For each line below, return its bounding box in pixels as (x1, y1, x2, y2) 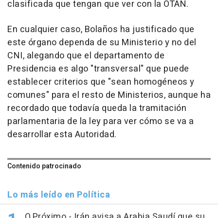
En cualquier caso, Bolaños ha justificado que (7, 22, 195, 36)
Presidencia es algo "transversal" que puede (7, 62, 189, 75)
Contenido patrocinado (7, 161, 81, 171)
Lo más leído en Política (7, 188, 110, 201)
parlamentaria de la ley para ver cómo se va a (7, 114, 194, 128)
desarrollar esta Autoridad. (7, 127, 117, 141)
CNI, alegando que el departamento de (7, 49, 164, 62)
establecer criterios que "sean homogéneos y (7, 75, 195, 89)
